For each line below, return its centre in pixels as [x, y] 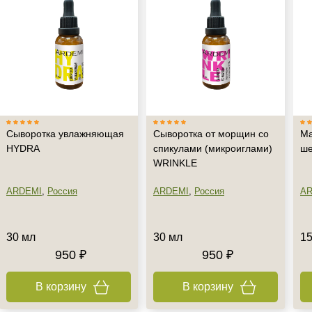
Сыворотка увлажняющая [65, 134]
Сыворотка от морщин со [211, 134]
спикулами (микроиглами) [213, 148]
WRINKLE [175, 163]
